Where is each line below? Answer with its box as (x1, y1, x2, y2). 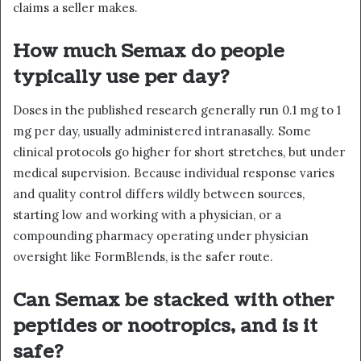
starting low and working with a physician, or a (13, 206, 281, 222)
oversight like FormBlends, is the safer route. (13, 248, 273, 264)
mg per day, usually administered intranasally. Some (13, 122, 311, 139)
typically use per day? (13, 64, 229, 91)
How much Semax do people (13, 38, 284, 65)
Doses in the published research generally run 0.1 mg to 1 (13, 102, 341, 118)
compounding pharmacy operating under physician (13, 227, 309, 243)
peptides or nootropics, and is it (13, 312, 317, 339)
